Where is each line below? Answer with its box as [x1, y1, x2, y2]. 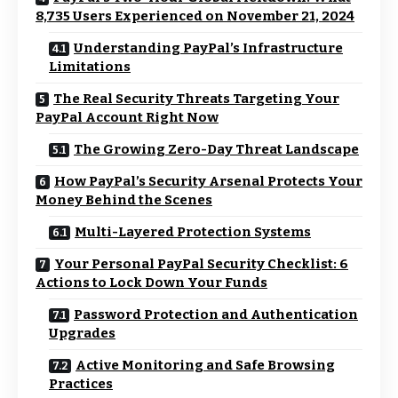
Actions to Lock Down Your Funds [36, 275, 267, 291]
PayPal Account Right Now [36, 109, 219, 125]
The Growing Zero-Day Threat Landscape [74, 141, 359, 157]
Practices [49, 376, 113, 392]
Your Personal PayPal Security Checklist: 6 [54, 256, 348, 272]
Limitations [49, 59, 131, 75]
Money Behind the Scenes [36, 192, 212, 208]
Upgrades [49, 325, 115, 341]
